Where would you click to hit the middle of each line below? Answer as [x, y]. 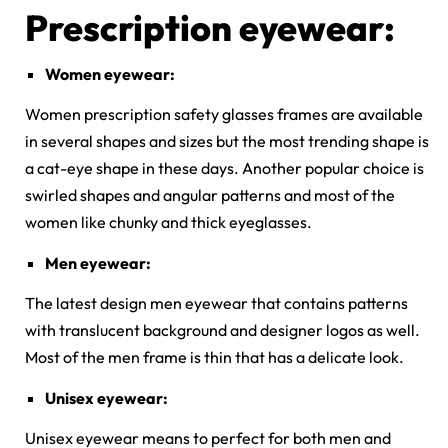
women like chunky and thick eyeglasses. [168, 222]
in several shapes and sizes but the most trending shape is [227, 141]
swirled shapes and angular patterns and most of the [210, 195]
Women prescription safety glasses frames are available [224, 114]
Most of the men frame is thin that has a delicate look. [214, 357]
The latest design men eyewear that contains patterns [216, 303]
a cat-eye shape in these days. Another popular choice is [224, 168]
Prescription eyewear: [210, 28]
